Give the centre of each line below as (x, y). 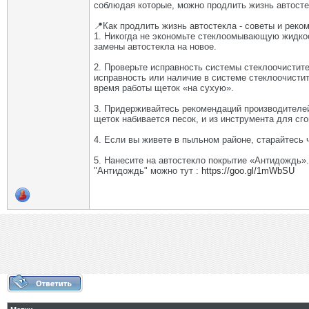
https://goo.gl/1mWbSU (248, 171)
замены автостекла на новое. (155, 47)
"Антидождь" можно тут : (148, 171)
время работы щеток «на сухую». (164, 88)
